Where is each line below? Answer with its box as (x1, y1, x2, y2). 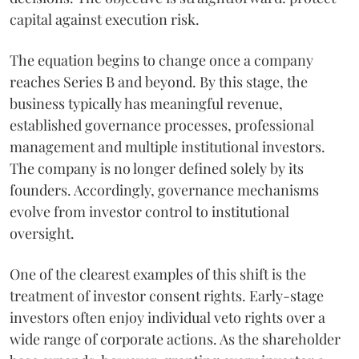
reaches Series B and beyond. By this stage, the (10, 72, 308, 92)
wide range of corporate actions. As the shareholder (10, 329, 341, 349)
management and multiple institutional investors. (10, 137, 325, 157)
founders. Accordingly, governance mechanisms (10, 180, 319, 200)
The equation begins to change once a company (10, 50, 313, 71)
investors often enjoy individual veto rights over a (10, 308, 325, 328)
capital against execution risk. (10, 10, 200, 30)
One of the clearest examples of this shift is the (10, 264, 306, 284)
